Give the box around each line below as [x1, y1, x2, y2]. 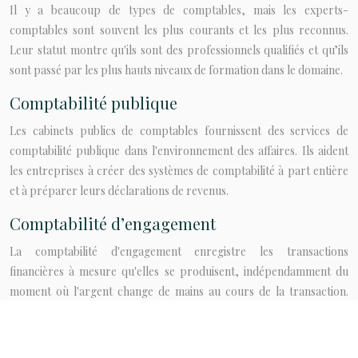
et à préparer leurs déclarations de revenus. [10, 183, 229, 198]
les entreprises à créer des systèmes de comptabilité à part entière [10, 163, 348, 178]
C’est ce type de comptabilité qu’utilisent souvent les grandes [10, 304, 348, 319]
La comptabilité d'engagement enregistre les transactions [10, 244, 348, 259]
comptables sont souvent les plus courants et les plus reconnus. [10, 22, 348, 38]
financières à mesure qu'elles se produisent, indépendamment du [10, 264, 348, 279]
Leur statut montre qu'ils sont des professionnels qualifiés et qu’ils [10, 42, 348, 58]
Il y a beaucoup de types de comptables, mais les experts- [10, 2, 348, 18]
